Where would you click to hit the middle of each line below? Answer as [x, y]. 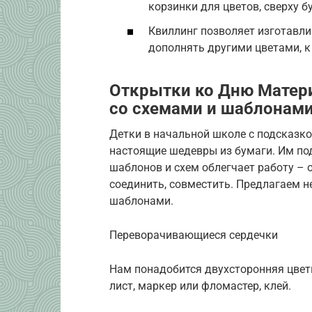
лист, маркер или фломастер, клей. [200, 286]
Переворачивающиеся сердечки [194, 235]
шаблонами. [141, 201]
